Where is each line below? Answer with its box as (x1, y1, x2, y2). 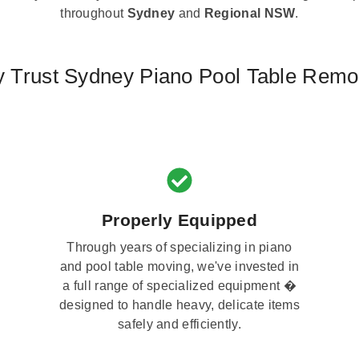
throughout (60, 6, 127, 21)
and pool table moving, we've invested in (59, 259, 300, 273)
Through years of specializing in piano (67, 240, 292, 254)
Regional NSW (204, 6, 296, 21)
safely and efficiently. (118, 317, 241, 331)
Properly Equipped (101, 210, 258, 229)
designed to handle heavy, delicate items (59, 297, 300, 312)
